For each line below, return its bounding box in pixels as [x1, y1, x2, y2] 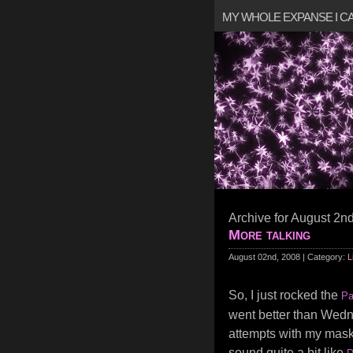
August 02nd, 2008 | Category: [229, 252, 347, 262]
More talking [229, 227, 310, 243]
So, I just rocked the [229, 288, 341, 302]
